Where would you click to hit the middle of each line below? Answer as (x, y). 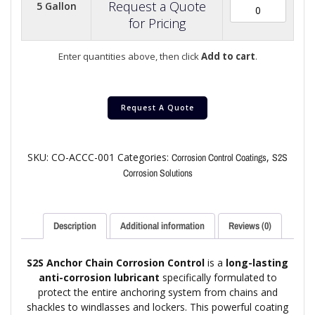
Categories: (144, 157)
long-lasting (257, 263)
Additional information (162, 226)
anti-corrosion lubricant (99, 278)
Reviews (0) (250, 226)
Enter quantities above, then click (129, 56)
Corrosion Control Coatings (219, 158)
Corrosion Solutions (157, 173)
